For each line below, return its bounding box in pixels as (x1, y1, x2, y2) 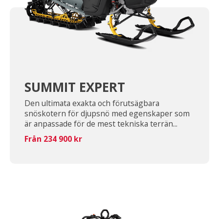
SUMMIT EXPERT (24, 78, 125, 96)
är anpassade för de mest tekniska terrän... (24, 118, 177, 129)
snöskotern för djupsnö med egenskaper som (24, 108, 190, 119)
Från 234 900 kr (24, 133, 82, 144)
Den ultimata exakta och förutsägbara (24, 97, 159, 109)
